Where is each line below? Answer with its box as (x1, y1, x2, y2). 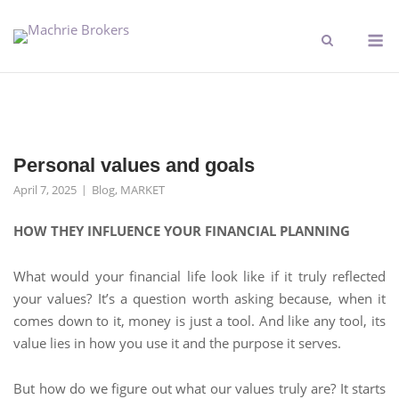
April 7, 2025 (13, 182, 77, 198)
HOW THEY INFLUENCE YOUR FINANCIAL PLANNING (13, 222, 350, 240)
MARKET (120, 182, 165, 198)
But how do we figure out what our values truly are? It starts (13, 379, 386, 397)
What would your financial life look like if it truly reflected (13, 267, 386, 285)
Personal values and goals (13, 154, 255, 176)
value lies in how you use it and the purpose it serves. (13, 334, 341, 352)
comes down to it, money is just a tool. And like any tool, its (13, 312, 386, 330)
